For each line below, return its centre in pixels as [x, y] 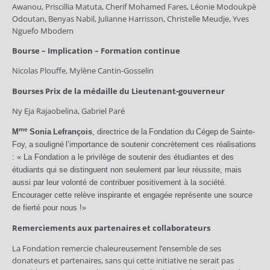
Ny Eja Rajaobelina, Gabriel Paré [68, 111]
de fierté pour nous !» [49, 207]
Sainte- [243, 131]
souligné [50, 144]
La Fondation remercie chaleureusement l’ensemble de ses [117, 248]
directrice [113, 131]
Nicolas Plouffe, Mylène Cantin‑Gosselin [83, 71]
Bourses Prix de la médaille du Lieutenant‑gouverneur [118, 91]
